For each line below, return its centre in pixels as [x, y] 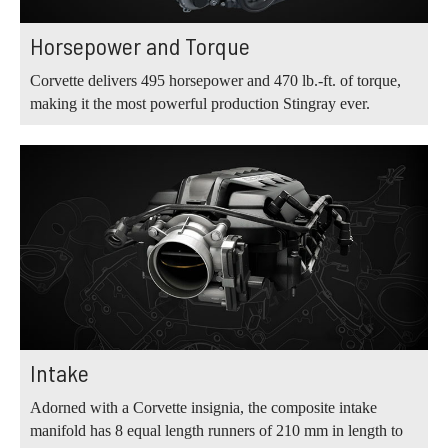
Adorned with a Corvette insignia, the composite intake [203, 407]
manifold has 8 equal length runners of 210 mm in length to [216, 430]
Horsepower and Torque [140, 46]
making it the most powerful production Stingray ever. [200, 104]
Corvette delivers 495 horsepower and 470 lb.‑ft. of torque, [215, 81]
